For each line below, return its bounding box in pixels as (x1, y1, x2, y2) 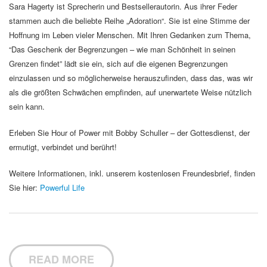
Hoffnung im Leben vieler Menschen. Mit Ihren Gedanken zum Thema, (9, 29, 251, 41)
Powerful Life (40, 182, 85, 194)
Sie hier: (9, 182, 40, 194)
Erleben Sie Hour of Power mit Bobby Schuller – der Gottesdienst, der (9, 127, 250, 139)
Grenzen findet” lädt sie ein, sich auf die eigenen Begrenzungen (9, 58, 228, 70)
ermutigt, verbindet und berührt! (9, 141, 117, 153)
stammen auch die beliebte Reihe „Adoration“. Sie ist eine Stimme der (9, 15, 250, 27)
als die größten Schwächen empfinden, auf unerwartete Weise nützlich (9, 86, 252, 98)
